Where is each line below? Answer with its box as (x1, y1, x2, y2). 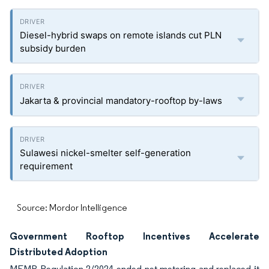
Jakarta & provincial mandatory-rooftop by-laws (20, 95, 222, 106)
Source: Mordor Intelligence (17, 202, 127, 213)
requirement (20, 160, 73, 172)
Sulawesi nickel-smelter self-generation (20, 147, 191, 159)
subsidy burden (20, 43, 86, 54)
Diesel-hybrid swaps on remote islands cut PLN (20, 29, 222, 41)
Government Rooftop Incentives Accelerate (10, 230, 259, 242)
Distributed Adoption (10, 246, 107, 258)
